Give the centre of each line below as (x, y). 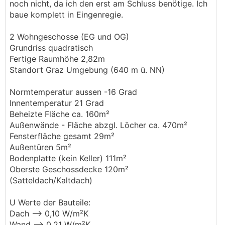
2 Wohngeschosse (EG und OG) (69, 37)
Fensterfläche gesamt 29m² (62, 136)
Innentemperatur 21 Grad (57, 103)
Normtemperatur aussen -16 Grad (73, 92)
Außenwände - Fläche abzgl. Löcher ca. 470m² (98, 125)
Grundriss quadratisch (51, 48)
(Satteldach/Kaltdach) (51, 180)
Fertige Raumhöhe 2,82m (57, 59)
